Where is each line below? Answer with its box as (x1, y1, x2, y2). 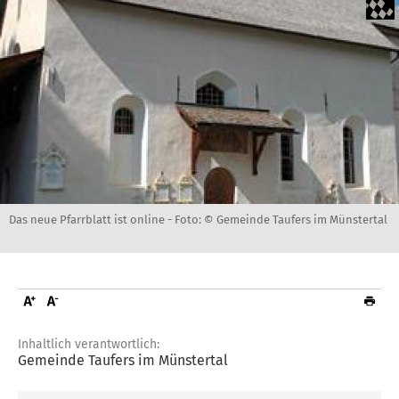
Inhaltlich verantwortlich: (18, 336, 159, 352)
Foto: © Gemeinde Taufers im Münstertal (175, 212, 387, 226)
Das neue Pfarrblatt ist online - (9, 212, 175, 226)
